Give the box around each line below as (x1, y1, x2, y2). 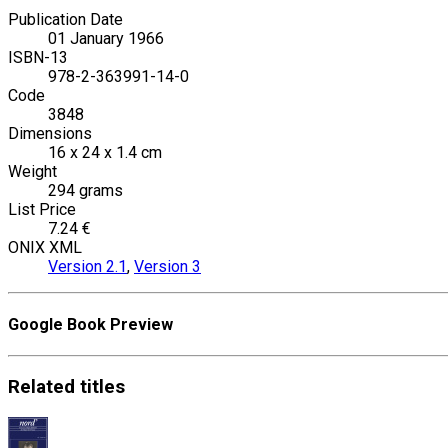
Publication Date (8, 9, 123, 29)
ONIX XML (8, 237, 82, 257)
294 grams (48, 180, 123, 200)
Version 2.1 (48, 256, 127, 276)
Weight (8, 161, 57, 181)
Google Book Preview (8, 315, 173, 335)
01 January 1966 (48, 28, 164, 48)
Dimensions (8, 123, 92, 143)
